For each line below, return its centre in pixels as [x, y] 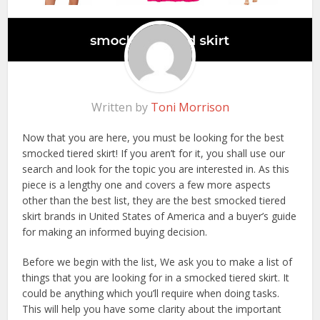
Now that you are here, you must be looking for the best [154, 138]
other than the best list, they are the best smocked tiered [154, 201]
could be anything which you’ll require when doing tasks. [151, 294]
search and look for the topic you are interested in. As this [156, 169]
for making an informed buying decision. [115, 232]
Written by [121, 107]
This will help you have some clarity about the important [152, 309]
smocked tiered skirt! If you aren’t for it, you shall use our [154, 154]
